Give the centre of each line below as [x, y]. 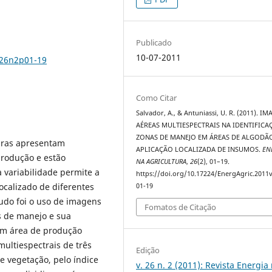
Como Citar [157, 97]
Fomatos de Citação [181, 207]
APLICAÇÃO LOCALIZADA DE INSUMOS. [199, 149]
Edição [148, 250]
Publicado [154, 42]
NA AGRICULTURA [161, 161]
